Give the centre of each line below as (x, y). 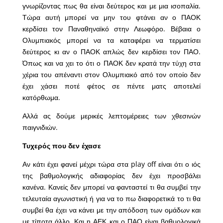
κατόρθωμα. (41, 97)
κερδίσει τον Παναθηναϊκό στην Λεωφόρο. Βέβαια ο (111, 29)
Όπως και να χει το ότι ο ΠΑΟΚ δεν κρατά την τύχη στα (111, 63)
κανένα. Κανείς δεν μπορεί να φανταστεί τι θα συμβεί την (111, 187)
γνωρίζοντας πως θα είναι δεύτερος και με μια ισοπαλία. (111, 6)
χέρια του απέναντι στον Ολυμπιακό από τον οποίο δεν (111, 74)
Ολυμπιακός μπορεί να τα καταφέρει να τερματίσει (111, 40)
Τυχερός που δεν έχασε (61, 146)
